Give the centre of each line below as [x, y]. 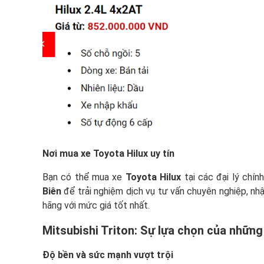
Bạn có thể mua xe [84, 177]
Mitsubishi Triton [88, 231]
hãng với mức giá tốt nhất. [96, 206]
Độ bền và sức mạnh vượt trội [108, 255]
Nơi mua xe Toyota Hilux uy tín [108, 154]
